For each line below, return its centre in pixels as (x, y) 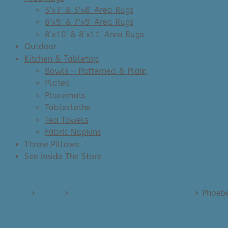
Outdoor (41, 47)
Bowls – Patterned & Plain (96, 71)
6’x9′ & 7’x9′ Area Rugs (89, 22)
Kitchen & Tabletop (62, 59)
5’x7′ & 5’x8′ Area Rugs (89, 10)
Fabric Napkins (73, 132)
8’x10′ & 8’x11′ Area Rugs (94, 34)
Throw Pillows (52, 144)
